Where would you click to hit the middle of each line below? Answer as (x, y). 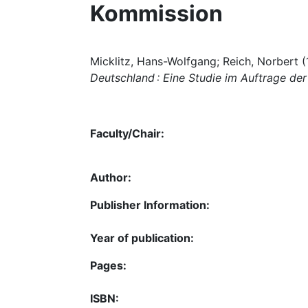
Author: (111, 177)
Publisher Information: (150, 205)
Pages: (108, 265)
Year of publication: (142, 238)
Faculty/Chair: (127, 133)
